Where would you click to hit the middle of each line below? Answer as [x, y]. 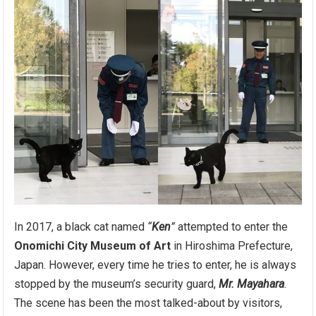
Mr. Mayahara [252, 284]
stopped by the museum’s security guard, [117, 284]
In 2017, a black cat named [81, 227]
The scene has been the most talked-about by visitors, [148, 303]
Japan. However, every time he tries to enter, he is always [156, 265]
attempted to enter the [232, 227]
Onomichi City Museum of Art [93, 246]
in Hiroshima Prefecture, [232, 246]
